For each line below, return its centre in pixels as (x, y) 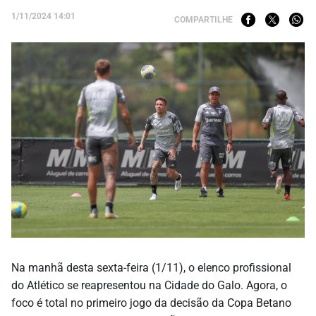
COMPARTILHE (203, 19)
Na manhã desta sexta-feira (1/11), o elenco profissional (151, 268)
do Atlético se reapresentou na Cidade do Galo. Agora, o (149, 286)
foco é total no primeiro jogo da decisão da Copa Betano (151, 303)
